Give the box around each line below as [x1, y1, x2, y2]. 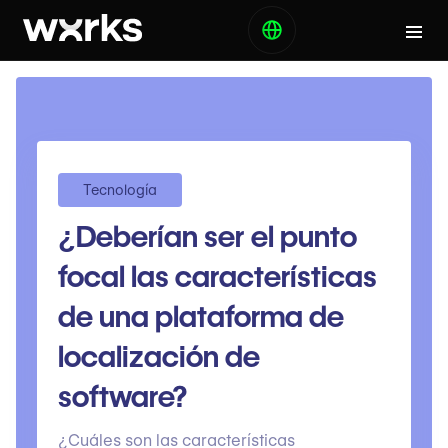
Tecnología [82, 182, 157, 198]
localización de [57, 339, 260, 374]
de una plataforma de [57, 299, 344, 334]
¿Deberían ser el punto [57, 219, 357, 254]
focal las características [57, 259, 377, 294]
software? [57, 379, 187, 414]
